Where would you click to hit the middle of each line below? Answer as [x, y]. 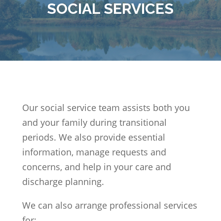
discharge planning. [63, 182]
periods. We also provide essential [93, 137]
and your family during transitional [94, 123]
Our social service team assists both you [106, 108]
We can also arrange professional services [110, 205]
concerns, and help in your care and [96, 167]
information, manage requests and [94, 152]
